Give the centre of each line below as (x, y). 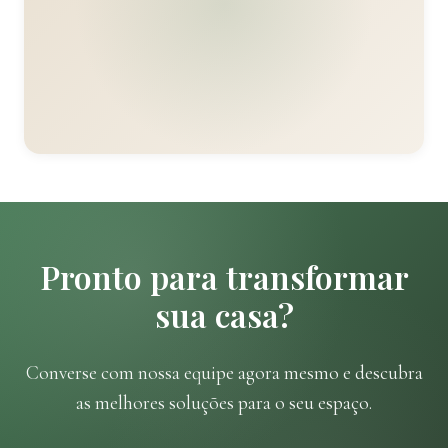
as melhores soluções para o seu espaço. (224, 402)
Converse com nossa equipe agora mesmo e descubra (224, 372)
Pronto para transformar (224, 276)
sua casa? (224, 314)
